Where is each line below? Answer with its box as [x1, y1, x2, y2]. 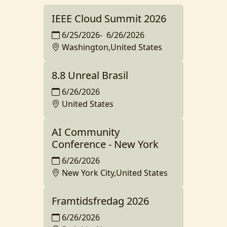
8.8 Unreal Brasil [52, 68, 128, 83]
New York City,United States [62, 167, 168, 179]
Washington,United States [62, 42, 162, 53]
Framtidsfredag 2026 [52, 194, 149, 208]
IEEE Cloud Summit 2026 [52, 12, 166, 26]
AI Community [52, 125, 120, 139]
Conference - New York [52, 137, 159, 152]
